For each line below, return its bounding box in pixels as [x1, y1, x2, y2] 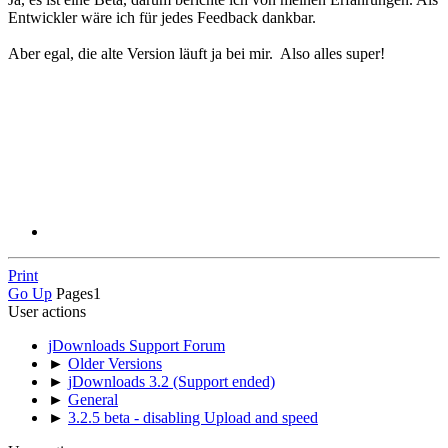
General [68, 390, 118, 408]
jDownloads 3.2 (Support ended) [68, 372, 275, 390]
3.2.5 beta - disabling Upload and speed [68, 408, 318, 426]
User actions [8, 302, 86, 320]
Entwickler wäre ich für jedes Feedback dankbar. [8, 8, 316, 26]
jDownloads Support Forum [48, 336, 225, 354]
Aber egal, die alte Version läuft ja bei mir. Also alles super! [8, 44, 385, 62]
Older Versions [68, 354, 162, 372]
